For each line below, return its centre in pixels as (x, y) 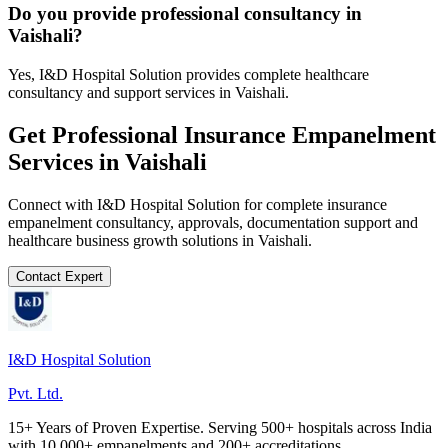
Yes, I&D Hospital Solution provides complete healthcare (188, 74)
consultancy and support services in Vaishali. (148, 92)
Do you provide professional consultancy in (185, 14)
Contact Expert (59, 276)
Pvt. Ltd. (35, 393)
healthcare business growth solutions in (133, 240)
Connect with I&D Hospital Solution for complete (167, 204)
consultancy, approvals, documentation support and (255, 222)
